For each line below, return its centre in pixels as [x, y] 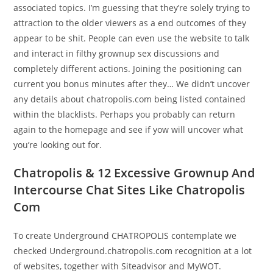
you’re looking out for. [58, 145]
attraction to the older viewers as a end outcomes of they [130, 23]
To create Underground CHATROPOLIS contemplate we [125, 236]
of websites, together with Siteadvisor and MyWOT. [118, 266]
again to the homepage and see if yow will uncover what [129, 129]
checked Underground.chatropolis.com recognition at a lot [133, 251]
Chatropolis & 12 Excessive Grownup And [134, 173]
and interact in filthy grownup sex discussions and [117, 53]
